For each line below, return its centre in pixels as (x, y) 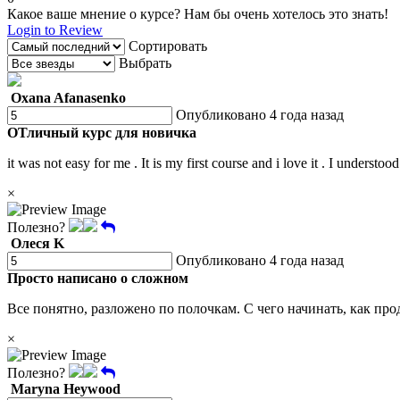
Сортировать (168, 46)
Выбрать (145, 63)
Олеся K (37, 244)
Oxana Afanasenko (68, 98)
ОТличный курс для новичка (102, 133)
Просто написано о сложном (98, 279)
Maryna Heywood (66, 389)
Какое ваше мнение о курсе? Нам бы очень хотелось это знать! (198, 14)
